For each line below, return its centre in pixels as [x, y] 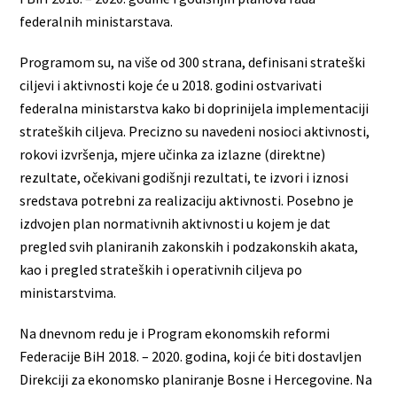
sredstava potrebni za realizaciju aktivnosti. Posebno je [187, 200]
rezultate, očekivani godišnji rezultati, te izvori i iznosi [184, 177]
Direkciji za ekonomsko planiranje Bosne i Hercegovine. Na [196, 379]
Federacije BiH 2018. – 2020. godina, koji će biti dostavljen [191, 356]
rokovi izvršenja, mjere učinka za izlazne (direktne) [173, 154]
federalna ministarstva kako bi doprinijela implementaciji [195, 108]
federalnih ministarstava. [97, 21]
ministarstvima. [68, 292]
